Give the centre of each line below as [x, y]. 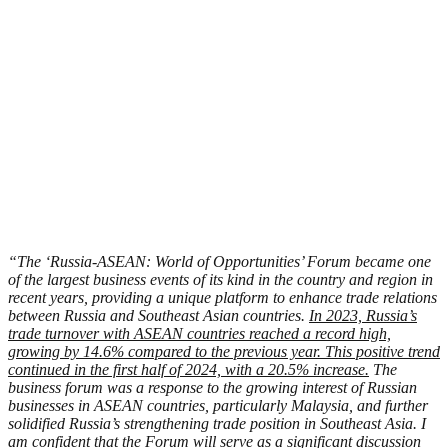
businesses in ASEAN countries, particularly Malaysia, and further [218, 405]
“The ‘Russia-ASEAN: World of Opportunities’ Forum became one [219, 261]
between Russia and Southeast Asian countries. [158, 315]
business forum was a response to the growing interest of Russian [212, 387]
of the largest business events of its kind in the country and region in [220, 279]
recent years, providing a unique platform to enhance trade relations [222, 297]
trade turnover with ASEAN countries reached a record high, [199, 333]
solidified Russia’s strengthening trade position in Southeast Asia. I [217, 423]
